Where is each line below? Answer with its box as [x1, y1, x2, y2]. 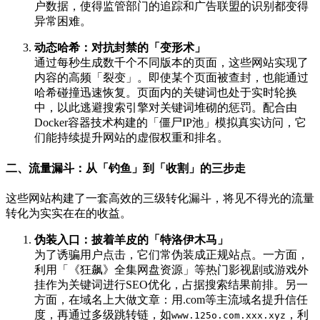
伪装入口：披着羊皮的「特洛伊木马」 [34, 233, 229, 246]
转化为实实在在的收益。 [6, 206, 131, 219]
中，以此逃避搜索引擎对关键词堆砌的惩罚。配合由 [34, 101, 297, 114]
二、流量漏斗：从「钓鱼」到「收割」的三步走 [6, 161, 246, 174]
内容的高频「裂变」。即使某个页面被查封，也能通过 [34, 71, 309, 84]
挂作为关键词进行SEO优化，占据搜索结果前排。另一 [34, 278, 308, 291]
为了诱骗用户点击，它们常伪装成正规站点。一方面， [34, 248, 309, 261]
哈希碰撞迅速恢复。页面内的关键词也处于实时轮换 [34, 86, 297, 99]
